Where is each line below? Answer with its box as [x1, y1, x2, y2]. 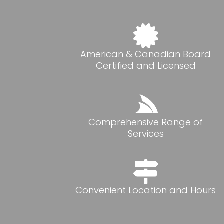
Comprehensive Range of [88, 116, 203, 129]
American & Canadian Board [80, 48, 211, 61]
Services [127, 127, 164, 140]
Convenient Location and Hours [75, 184, 216, 197]
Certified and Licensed [95, 59, 196, 72]
